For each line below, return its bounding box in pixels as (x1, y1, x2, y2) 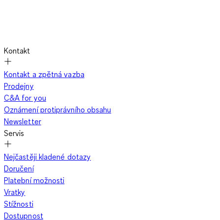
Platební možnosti (4, 175, 65, 186)
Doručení (4, 164, 34, 174)
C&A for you (4, 93, 46, 103)
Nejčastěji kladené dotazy (4, 152, 91, 162)
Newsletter (4, 116, 41, 127)
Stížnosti (4, 199, 33, 209)
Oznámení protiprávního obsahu (4, 105, 111, 115)
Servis (4, 128, 25, 138)
